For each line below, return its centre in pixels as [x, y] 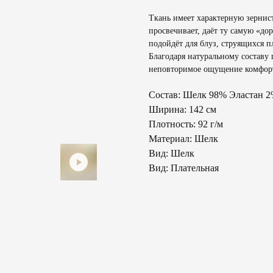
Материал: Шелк [183, 139]
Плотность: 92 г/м [186, 124]
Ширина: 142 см [183, 110]
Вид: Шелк [172, 154]
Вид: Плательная [184, 168]
